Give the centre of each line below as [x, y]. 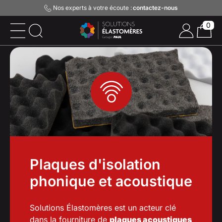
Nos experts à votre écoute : [92, 8]
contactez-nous [155, 8]
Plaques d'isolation [95, 164]
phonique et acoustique [111, 181]
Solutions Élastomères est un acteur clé [103, 208]
